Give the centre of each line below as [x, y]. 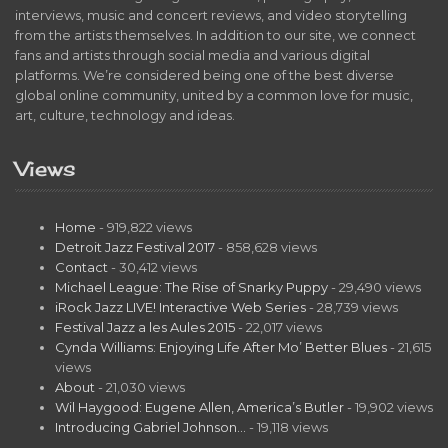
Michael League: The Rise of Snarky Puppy [191, 286]
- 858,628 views [266, 246]
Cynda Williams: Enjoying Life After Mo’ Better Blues [221, 346]
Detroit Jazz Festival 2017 [135, 246]
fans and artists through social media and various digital [192, 54]
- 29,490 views [374, 286]
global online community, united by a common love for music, [214, 94]
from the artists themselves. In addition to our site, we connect [215, 34]
